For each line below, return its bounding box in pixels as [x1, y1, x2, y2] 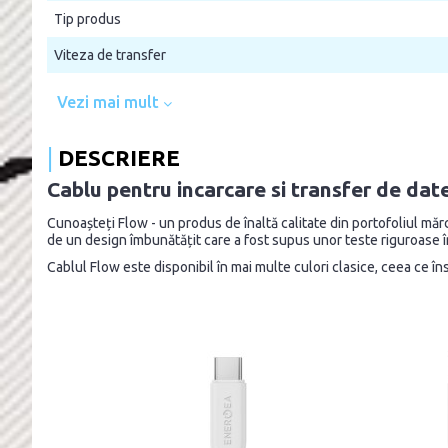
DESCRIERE [58, 144, 180, 170]
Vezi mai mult [57, 92, 163, 111]
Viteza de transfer [54, 46, 166, 63]
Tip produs [54, 10, 121, 27]
